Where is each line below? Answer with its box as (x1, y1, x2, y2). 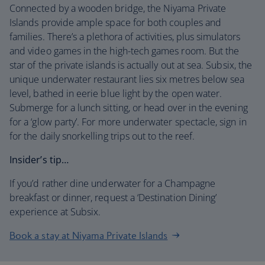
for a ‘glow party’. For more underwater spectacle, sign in (9, 115, 247, 128)
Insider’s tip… (9, 153, 69, 166)
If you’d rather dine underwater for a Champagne (9, 177, 216, 190)
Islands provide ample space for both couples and (9, 16, 222, 29)
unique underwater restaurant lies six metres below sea (9, 73, 245, 86)
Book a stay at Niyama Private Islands (9, 230, 168, 241)
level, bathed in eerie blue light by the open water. (9, 87, 222, 100)
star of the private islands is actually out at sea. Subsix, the (9, 59, 253, 72)
